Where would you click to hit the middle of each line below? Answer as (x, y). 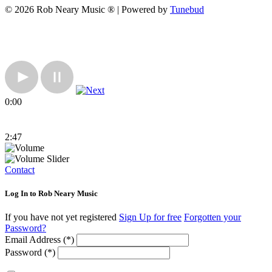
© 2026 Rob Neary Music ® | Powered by (87, 9)
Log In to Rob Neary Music (51, 194)
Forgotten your (212, 217)
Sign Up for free (150, 217)
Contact (20, 170)
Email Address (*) (39, 240)
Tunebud (187, 9)
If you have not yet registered (62, 217)
